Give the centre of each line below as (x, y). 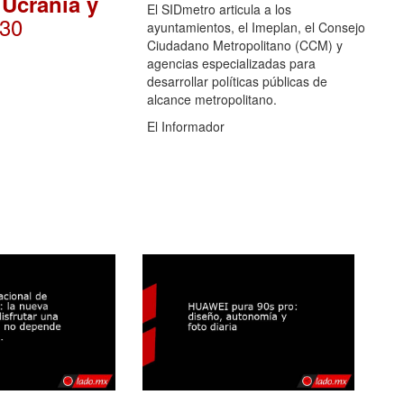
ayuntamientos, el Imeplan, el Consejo (256, 27)
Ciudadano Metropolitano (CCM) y (244, 45)
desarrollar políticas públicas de (237, 81)
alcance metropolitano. (211, 99)
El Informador (185, 126)
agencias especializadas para (231, 63)
